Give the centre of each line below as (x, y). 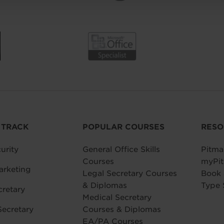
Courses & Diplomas (122, 209)
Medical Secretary (117, 197)
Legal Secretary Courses (130, 173)
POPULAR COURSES (124, 127)
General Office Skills (121, 149)
